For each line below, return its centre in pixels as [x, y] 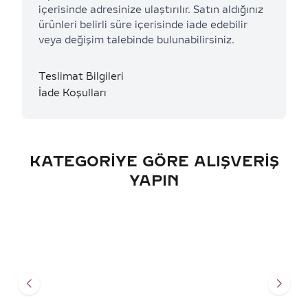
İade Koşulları [73, 93]
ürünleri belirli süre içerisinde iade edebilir [143, 25]
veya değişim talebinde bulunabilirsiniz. [136, 41]
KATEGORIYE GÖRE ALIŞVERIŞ [154, 162]
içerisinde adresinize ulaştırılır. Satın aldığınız [151, 10]
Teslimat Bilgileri [81, 77]
